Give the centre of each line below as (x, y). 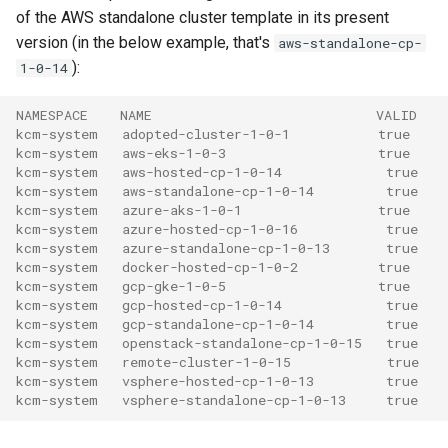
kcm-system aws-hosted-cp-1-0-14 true (217, 172)
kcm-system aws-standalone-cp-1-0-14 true (217, 191)
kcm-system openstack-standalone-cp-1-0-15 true (217, 343)
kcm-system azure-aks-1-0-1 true (213, 210)
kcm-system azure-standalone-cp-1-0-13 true (217, 248)
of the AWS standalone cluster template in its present (202, 17)
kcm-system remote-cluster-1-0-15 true (217, 362)
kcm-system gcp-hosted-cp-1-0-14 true (217, 305)
